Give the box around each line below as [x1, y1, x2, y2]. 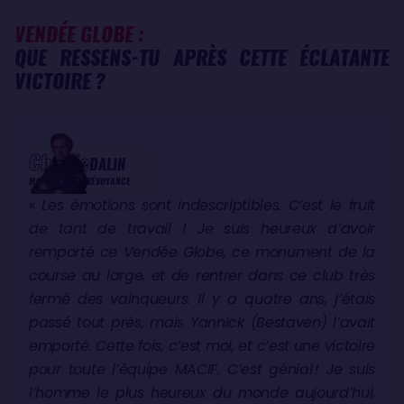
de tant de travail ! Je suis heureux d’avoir [29, 217, 375, 239]
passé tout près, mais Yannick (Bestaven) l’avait [29, 311, 375, 333]
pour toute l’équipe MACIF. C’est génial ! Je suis [29, 358, 375, 380]
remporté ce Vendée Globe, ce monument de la [29, 241, 375, 262]
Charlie [29, 148, 89, 176]
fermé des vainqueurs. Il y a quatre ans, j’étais [29, 288, 375, 309]
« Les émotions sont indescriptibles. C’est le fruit [29, 194, 375, 216]
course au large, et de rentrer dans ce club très [29, 264, 375, 286]
